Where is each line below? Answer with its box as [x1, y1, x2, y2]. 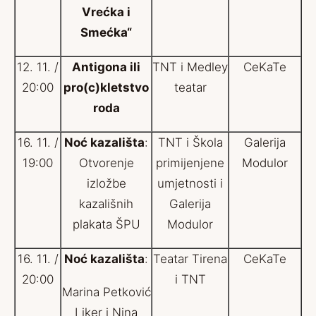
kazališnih [79, 197, 133, 211]
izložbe [86, 176, 126, 190]
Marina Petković [61, 285, 151, 299]
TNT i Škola [157, 135, 223, 150]
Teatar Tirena [153, 252, 227, 266]
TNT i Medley [152, 60, 228, 74]
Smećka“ [80, 25, 132, 39]
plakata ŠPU [72, 217, 140, 231]
